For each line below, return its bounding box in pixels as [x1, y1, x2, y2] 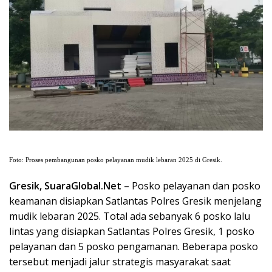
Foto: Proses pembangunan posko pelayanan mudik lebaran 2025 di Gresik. [9, 157, 222, 164]
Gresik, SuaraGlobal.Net [9, 179, 121, 193]
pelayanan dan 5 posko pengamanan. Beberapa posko [9, 240, 258, 254]
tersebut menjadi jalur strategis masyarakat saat [9, 255, 231, 269]
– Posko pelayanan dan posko [121, 179, 260, 193]
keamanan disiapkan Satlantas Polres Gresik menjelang [9, 194, 262, 208]
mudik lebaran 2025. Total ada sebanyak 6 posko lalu [9, 209, 250, 223]
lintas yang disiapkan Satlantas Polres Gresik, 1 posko [9, 225, 254, 239]
